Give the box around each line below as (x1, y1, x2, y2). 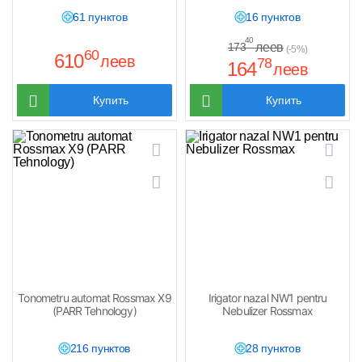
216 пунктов (69, 342, 131, 355)
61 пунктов (73, 11, 128, 23)
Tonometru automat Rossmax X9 (18, 291, 171, 305)
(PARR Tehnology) (53, 304, 137, 318)
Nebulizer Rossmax (222, 304, 313, 318)
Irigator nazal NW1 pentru (208, 291, 327, 305)
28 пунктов (246, 342, 301, 355)
